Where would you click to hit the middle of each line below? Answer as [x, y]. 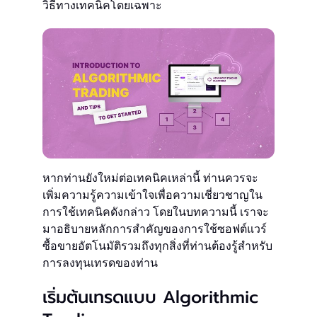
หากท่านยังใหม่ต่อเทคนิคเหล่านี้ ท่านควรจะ [150, 178]
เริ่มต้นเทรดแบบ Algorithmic [150, 298]
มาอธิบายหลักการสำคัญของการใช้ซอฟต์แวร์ [155, 229]
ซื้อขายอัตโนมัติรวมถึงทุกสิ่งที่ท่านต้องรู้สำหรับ [157, 246]
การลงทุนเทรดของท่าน [100, 263]
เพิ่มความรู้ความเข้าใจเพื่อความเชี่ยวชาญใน [152, 195]
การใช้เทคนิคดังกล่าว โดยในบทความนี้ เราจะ [156, 212]
